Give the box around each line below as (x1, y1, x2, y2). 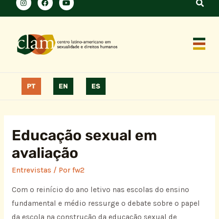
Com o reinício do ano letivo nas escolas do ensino (11, 185, 189, 195)
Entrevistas (11, 165, 51, 175)
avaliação (11, 144, 78, 162)
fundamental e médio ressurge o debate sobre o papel (11, 199, 200, 208)
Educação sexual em (11, 126, 157, 144)
